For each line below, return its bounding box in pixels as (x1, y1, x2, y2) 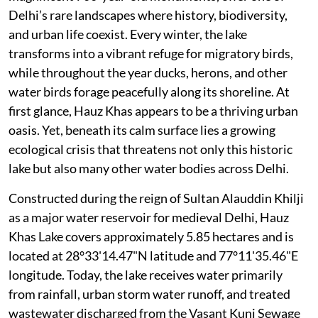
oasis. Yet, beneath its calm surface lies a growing (9, 122, 275, 138)
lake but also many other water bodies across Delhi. (9, 160, 289, 177)
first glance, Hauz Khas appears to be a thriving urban (9, 103, 298, 119)
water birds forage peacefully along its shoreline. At (9, 84, 290, 100)
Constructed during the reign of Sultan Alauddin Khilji (9, 190, 304, 207)
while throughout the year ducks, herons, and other (9, 65, 287, 81)
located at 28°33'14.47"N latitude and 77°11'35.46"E (9, 248, 298, 264)
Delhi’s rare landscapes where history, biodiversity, (9, 7, 287, 23)
